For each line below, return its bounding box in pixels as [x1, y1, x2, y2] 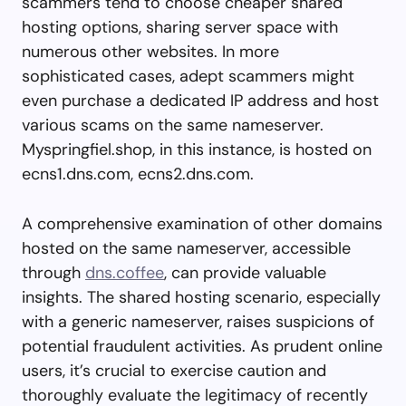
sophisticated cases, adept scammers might [22, 64, 354, 87]
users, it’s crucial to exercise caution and [22, 359, 326, 382]
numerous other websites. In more [22, 40, 279, 63]
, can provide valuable [164, 261, 326, 284]
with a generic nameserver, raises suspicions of [22, 310, 374, 333]
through [22, 261, 85, 284]
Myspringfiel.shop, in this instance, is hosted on [22, 138, 372, 160]
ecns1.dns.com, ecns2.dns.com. [22, 162, 254, 185]
